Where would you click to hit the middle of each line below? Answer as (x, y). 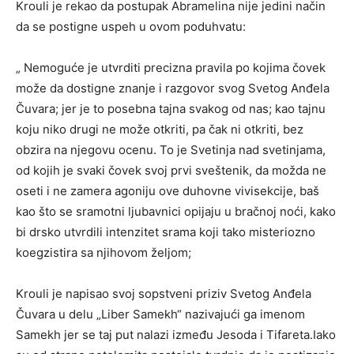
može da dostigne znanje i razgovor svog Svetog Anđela (173, 88)
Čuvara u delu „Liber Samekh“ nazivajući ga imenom (160, 314)
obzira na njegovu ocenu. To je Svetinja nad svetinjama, (171, 149)
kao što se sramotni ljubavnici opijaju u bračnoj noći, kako (176, 211)
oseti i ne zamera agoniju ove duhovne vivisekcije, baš (168, 190)
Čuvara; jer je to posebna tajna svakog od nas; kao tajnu (171, 108)
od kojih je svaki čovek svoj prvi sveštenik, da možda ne (171, 170)
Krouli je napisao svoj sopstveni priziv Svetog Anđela (164, 293)
